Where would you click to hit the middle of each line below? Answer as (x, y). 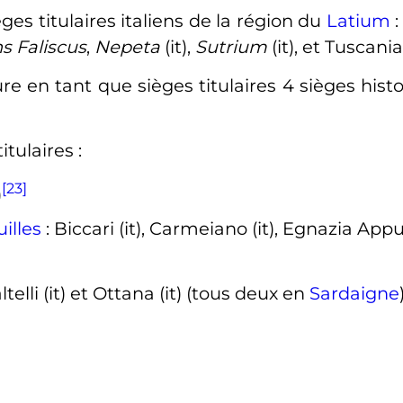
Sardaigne (354, 293)
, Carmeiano (196, 228)
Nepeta (127, 46)
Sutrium (231, 46)
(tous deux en (245, 293)
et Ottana (112, 293)
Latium (358, 21)
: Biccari (82, 228)
